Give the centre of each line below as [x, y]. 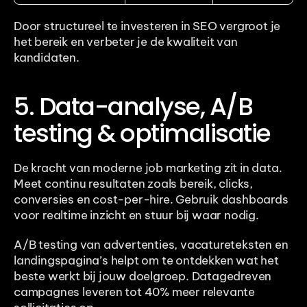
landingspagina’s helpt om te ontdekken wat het [146, 261]
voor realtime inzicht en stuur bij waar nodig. [136, 216]
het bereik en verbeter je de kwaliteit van [126, 42]
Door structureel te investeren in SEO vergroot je [147, 26]
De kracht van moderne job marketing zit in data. [148, 168]
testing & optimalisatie [142, 134]
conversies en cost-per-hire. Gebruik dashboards [151, 200]
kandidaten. [47, 58]
